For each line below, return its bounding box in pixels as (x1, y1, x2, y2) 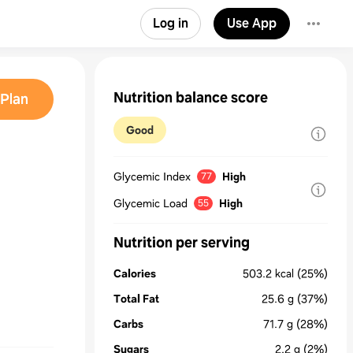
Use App (227, 15, 277, 32)
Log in (153, 15, 188, 32)
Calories (113, 266, 156, 281)
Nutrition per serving (113, 233, 250, 252)
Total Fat (113, 292, 159, 306)
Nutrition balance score (113, 88, 268, 107)
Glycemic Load (113, 196, 188, 210)
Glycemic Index (113, 169, 191, 184)
